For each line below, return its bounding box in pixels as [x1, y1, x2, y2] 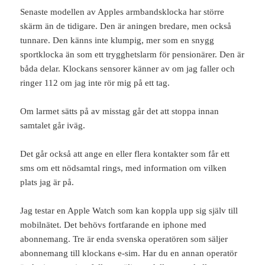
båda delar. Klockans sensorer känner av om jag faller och [20, 64, 235, 74]
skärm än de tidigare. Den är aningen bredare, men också [20, 21, 232, 31]
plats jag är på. [20, 177, 75, 188]
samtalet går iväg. [20, 121, 86, 131]
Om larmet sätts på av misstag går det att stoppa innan [20, 106, 219, 117]
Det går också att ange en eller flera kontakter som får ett [20, 149, 230, 159]
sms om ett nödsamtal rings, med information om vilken [20, 163, 227, 173]
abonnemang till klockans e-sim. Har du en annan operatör [20, 248, 238, 258]
